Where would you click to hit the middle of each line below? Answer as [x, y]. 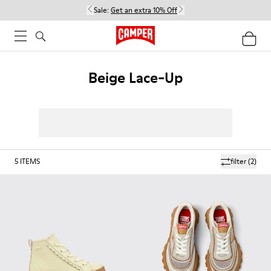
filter [238, 161]
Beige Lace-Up [135, 78]
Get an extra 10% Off [144, 10]
